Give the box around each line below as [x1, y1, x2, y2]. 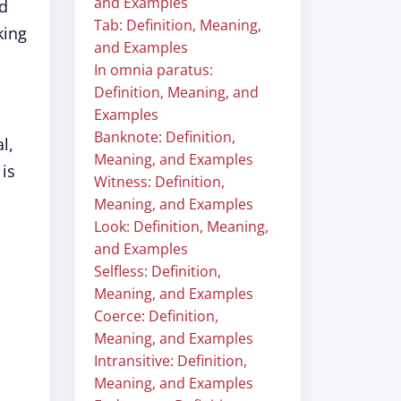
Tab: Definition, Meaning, [94, 15, 261, 35]
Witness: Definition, [94, 172, 225, 192]
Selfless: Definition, [94, 261, 221, 281]
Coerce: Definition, [94, 306, 218, 326]
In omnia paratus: [94, 60, 213, 80]
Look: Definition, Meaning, [94, 217, 269, 236]
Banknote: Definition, [94, 127, 235, 147]
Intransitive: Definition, [94, 351, 247, 371]
